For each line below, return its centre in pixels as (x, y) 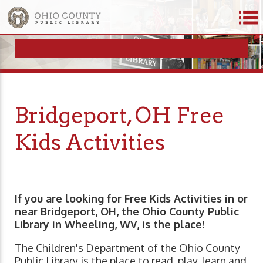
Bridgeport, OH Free (119, 115)
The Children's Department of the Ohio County (127, 248)
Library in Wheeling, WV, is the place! (109, 225)
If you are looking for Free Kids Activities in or (131, 199)
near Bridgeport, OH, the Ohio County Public (127, 212)
